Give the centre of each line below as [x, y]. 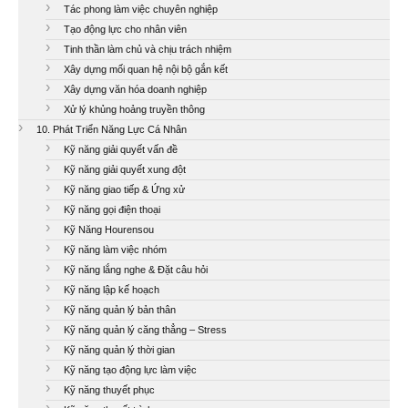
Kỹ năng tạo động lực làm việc [130, 369]
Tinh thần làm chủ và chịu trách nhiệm [148, 49]
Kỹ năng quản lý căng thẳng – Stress [145, 329]
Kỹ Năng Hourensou [109, 229]
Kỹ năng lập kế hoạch [112, 289]
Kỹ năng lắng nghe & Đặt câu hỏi [136, 269]
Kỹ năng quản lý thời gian [119, 349]
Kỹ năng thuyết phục [109, 389]
